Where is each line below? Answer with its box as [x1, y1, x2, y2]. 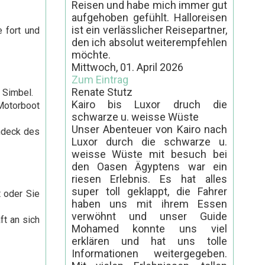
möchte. [71, 48, 111, 61]
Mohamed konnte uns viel [71, 222, 228, 235]
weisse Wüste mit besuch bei [71, 147, 228, 160]
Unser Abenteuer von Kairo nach [71, 122, 228, 135]
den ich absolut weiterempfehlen [71, 35, 228, 49]
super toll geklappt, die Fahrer [71, 185, 228, 198]
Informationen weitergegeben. [71, 247, 228, 260]
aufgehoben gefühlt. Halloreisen [71, 11, 228, 24]
